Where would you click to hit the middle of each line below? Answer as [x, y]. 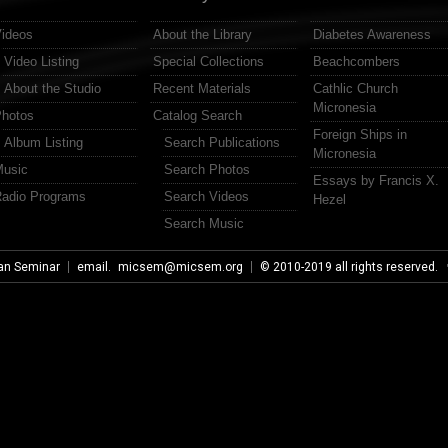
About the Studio [52, 88]
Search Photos [207, 169]
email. [95, 266]
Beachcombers [356, 61]
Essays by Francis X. [376, 180]
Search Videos [206, 196]
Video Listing [41, 61]
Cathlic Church [355, 88]
